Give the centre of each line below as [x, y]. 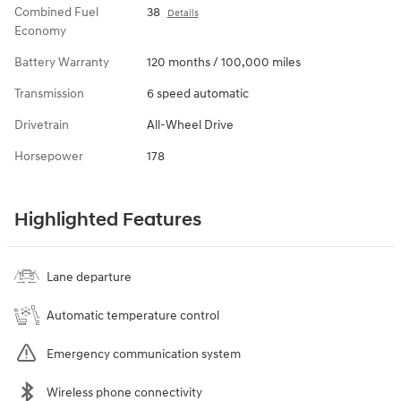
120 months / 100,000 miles [223, 63]
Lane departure [89, 277]
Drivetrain [42, 125]
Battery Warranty [62, 63]
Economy [40, 31]
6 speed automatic [197, 94]
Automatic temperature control [133, 316]
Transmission [49, 94]
